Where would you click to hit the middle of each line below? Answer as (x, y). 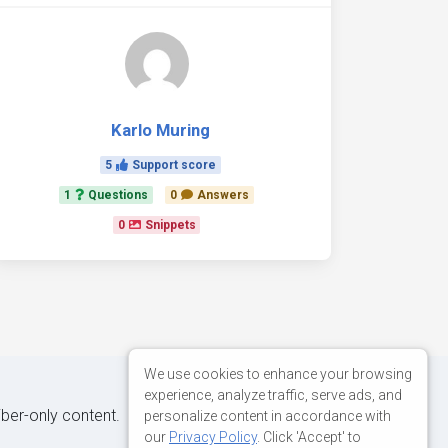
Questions (118, 195)
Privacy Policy (213, 436)
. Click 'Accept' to (309, 436)
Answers (222, 195)
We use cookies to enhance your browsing (278, 373)
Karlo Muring (160, 130)
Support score (174, 165)
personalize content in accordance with (267, 415)
